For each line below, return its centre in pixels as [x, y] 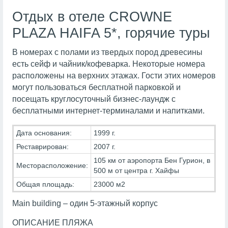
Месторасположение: [52, 165]
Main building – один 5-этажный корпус [85, 203]
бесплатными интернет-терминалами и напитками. [108, 111]
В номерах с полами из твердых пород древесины [107, 52]
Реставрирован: [42, 146]
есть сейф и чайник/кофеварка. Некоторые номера [108, 64]
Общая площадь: [45, 184]
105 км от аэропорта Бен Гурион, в [152, 160]
